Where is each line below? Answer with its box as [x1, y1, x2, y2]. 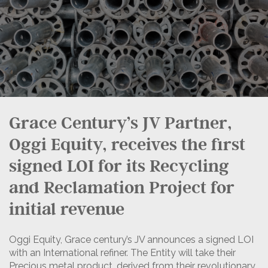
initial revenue [9, 197, 124, 219]
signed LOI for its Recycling [9, 154, 229, 176]
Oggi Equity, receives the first [9, 132, 245, 154]
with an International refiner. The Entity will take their [9, 247, 236, 258]
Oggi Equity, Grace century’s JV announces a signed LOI [9, 234, 254, 245]
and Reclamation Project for [9, 175, 234, 197]
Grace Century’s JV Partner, [9, 111, 232, 133]
